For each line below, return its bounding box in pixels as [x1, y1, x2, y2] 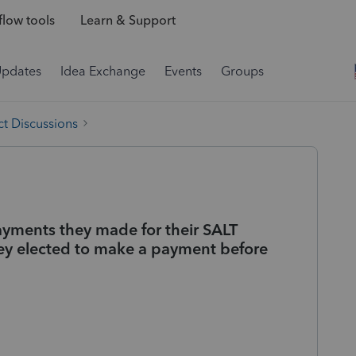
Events [164, 64, 202, 79]
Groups [221, 64, 264, 79]
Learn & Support [79, 13, 176, 29]
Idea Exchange [60, 64, 145, 79]
